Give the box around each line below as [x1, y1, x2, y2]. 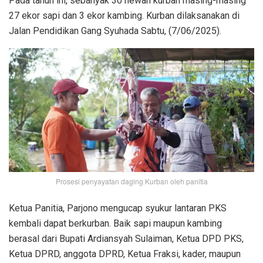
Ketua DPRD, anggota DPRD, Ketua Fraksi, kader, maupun [9, 248, 241, 259]
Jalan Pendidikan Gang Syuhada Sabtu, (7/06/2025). [9, 25, 221, 36]
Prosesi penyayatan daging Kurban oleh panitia [55, 176, 208, 186]
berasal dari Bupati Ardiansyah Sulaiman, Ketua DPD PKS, [9, 232, 246, 244]
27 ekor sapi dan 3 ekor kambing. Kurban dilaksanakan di [9, 9, 240, 21]
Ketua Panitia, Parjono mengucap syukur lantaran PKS [9, 202, 227, 214]
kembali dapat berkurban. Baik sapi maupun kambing [9, 217, 222, 229]
